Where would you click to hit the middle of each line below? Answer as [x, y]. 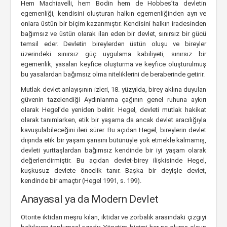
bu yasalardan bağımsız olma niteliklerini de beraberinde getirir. [113, 74]
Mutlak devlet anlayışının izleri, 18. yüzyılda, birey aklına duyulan [113, 89]
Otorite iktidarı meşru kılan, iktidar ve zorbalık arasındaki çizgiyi [113, 217]
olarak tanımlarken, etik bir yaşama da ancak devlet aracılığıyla [113, 120]
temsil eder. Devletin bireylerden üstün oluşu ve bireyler [113, 44]
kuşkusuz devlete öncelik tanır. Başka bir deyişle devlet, [113, 171]
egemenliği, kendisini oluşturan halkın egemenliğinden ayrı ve [113, 13]
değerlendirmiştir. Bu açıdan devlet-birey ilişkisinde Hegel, [113, 160]
